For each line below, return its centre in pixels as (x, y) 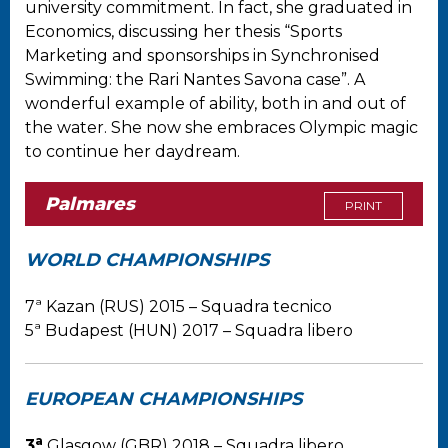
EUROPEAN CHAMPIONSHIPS (163, 399)
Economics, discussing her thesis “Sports (183, 31)
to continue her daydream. (132, 151)
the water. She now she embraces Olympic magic (221, 127)
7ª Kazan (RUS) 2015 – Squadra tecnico (178, 307)
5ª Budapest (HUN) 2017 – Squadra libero (189, 331)
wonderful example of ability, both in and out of (215, 103)
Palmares (90, 203)
